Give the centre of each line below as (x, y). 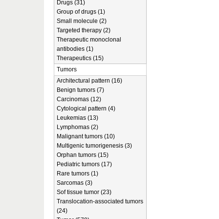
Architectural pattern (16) (89, 81)
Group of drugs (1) (81, 12)
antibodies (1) (75, 49)
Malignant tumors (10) (86, 136)
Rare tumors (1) (77, 174)
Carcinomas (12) (79, 99)
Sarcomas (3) (75, 183)
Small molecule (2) (82, 21)
